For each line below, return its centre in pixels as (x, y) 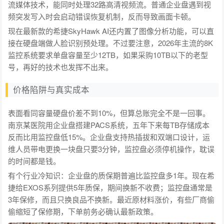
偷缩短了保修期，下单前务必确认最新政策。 (83, 211)
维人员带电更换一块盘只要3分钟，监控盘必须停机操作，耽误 (111, 148)
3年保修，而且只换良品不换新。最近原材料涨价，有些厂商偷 (111, 199)
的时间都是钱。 (34, 160)
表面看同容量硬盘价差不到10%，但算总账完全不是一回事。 (109, 112)
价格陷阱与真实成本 (51, 90)
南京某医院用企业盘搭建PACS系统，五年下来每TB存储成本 (109, 124)
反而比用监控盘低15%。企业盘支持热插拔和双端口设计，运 (109, 136)
